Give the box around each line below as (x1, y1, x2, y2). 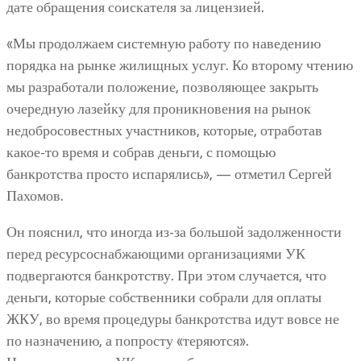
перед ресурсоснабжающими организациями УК (6, 245, 305, 263)
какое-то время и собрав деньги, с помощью (6, 143, 276, 162)
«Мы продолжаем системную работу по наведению (6, 35, 321, 53)
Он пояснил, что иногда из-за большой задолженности (6, 223, 342, 242)
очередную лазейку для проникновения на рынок (6, 100, 311, 118)
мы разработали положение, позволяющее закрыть (6, 78, 318, 97)
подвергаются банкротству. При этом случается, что (6, 267, 326, 285)
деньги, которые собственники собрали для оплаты (6, 288, 322, 307)
